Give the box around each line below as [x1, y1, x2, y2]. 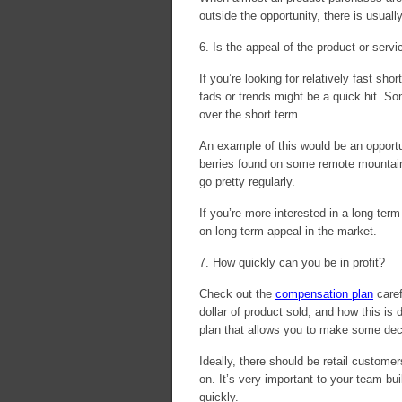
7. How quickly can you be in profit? [199, 256, 385, 269]
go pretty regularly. [199, 175, 295, 188]
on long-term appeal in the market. [199, 224, 377, 238]
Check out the [199, 287, 275, 301]
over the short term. [199, 108, 301, 121]
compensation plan [275, 287, 373, 301]
